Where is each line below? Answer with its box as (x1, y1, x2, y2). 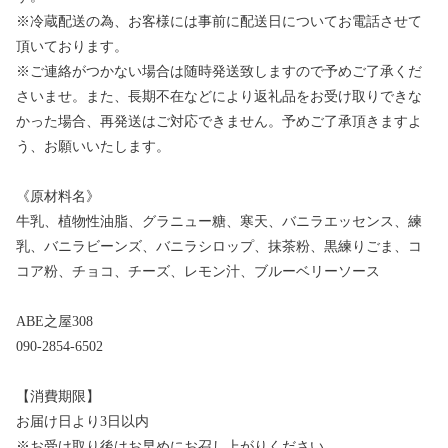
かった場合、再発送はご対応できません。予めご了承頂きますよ (16, 113, 422, 129)
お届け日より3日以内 (16, 413, 149, 429)
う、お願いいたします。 (16, 138, 170, 154)
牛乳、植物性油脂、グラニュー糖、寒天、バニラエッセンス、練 (16, 213, 422, 229)
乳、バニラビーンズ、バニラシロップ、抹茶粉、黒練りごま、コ (16, 238, 422, 254)
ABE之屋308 (16, 313, 93, 329)
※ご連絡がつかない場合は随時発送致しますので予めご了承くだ (16, 63, 422, 79)
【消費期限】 (16, 388, 100, 404)
